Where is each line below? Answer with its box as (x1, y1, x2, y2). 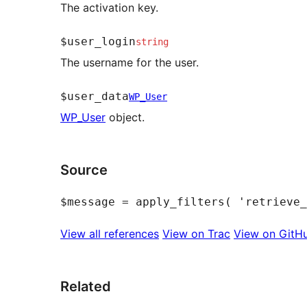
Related (60, 278, 111, 295)
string (136, 36, 169, 47)
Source (60, 161, 108, 178)
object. (106, 110, 145, 124)
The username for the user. (60, 55, 199, 69)
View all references (60, 226, 159, 241)
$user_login (60, 34, 136, 48)
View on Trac (162, 226, 230, 241)
